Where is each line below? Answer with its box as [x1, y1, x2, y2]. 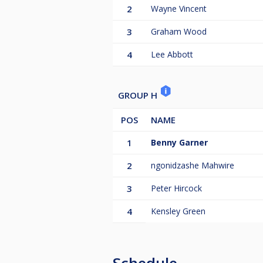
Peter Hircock [151, 182, 202, 194]
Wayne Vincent [151, 2, 207, 14]
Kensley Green [151, 205, 205, 217]
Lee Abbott [151, 48, 193, 60]
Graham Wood [151, 25, 207, 37]
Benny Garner [151, 136, 208, 148]
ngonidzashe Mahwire [151, 159, 234, 171]
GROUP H [118, 89, 160, 101]
